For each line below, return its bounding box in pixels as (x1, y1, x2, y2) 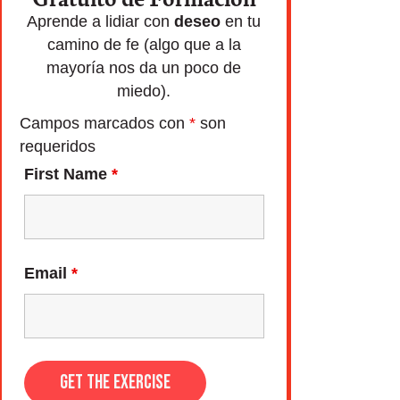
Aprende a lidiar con (27, 12, 175, 30)
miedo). (117, 82, 171, 100)
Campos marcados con (19, 114, 189, 132)
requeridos (19, 137, 96, 155)
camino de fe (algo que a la (46, 36, 241, 54)
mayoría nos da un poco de (46, 59, 242, 77)
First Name (23, 165, 112, 183)
